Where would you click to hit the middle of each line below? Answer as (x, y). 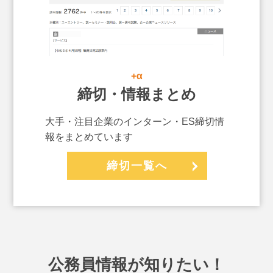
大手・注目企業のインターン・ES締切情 (135, 122)
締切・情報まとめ (136, 94)
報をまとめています (89, 137)
